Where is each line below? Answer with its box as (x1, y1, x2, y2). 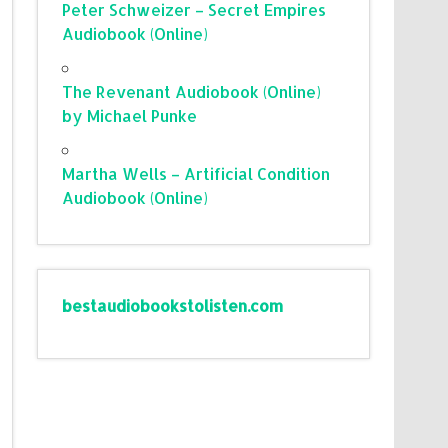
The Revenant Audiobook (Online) (62, 80, 322, 102)
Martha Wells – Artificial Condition (62, 162, 331, 184)
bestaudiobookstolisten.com (62, 294, 284, 316)
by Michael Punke (62, 104, 198, 126)
